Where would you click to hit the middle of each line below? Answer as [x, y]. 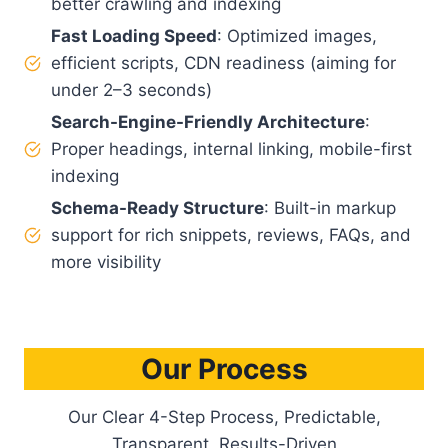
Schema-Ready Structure [157, 207]
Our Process [224, 368]
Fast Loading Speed [134, 35]
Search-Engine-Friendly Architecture [208, 121]
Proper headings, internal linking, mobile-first [231, 148]
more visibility [106, 261]
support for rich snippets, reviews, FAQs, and [231, 234]
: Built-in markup [330, 207]
